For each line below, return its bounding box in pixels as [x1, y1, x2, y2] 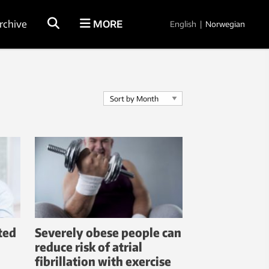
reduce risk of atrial [35, 239, 142, 255]
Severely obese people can [35, 225, 181, 240]
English [170, 19, 196, 29]
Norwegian [205, 19, 245, 29]
